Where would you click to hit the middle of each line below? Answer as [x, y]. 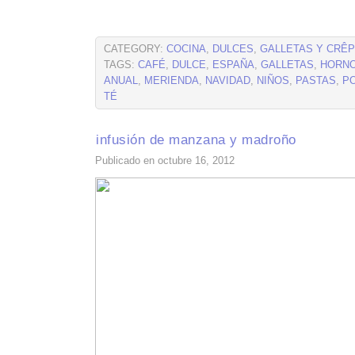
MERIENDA [172, 81]
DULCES [233, 49]
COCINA [186, 49]
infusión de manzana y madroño [196, 139]
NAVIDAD [228, 81]
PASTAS [316, 81]
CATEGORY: [135, 49]
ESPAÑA [233, 65]
